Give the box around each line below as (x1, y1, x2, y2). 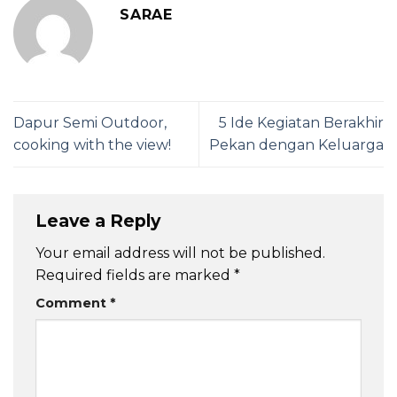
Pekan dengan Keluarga (209, 136, 384, 154)
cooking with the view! (13, 136, 171, 154)
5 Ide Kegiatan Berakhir (219, 114, 384, 132)
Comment (35, 295, 110, 312)
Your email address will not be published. (35, 245, 325, 262)
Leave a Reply (35, 209, 165, 231)
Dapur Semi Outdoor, (13, 114, 167, 132)
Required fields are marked (35, 267, 234, 284)
